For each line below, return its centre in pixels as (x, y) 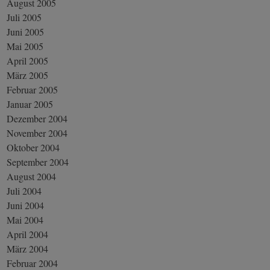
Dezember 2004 (37, 118)
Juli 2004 (24, 190)
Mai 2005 (25, 46)
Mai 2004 (25, 219)
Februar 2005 (33, 89)
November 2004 (37, 133)
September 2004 (38, 162)
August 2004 (32, 176)
